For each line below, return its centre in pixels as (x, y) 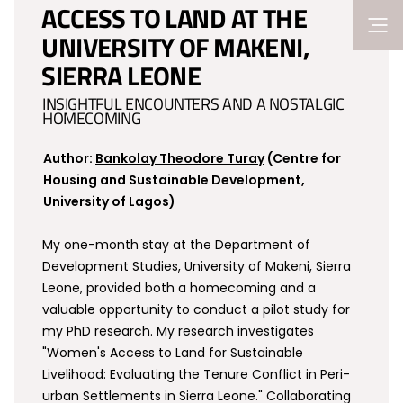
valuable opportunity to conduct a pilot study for (197, 309)
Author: (69, 158)
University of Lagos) (109, 201)
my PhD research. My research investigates (179, 331)
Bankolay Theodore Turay (180, 158)
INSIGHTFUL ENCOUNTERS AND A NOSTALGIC (193, 104)
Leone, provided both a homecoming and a (179, 288)
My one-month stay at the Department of (177, 245)
